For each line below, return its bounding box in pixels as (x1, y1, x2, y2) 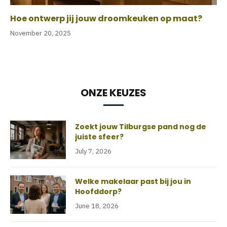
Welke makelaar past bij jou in (75, 176, 191, 187)
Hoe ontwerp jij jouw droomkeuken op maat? (10, 13, 202, 25)
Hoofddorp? (75, 186, 122, 197)
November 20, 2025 (10, 29, 71, 38)
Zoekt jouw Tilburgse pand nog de (75, 122, 206, 132)
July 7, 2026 (75, 147, 111, 156)
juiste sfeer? (75, 132, 124, 142)
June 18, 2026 (75, 202, 119, 211)
